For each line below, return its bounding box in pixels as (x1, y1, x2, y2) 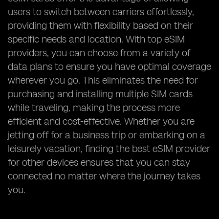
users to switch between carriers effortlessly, (8, 6, 194, 18)
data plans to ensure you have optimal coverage (8, 61, 211, 72)
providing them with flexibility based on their (8, 20, 193, 31)
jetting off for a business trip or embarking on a (8, 129, 205, 141)
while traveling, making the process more (8, 102, 180, 113)
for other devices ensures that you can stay (8, 156, 190, 168)
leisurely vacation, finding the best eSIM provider (8, 143, 210, 154)
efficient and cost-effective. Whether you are (8, 115, 195, 127)
